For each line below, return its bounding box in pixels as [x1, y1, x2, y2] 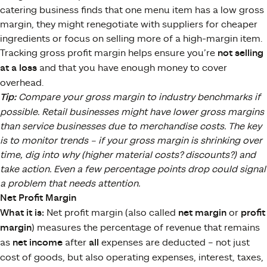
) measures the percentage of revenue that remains [32, 222, 260, 233]
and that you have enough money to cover [37, 62, 227, 73]
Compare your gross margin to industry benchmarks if [16, 91, 260, 103]
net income [13, 237, 63, 249]
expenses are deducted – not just [99, 237, 250, 248]
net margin [178, 207, 226, 219]
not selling [218, 47, 263, 59]
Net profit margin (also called [44, 207, 178, 218]
